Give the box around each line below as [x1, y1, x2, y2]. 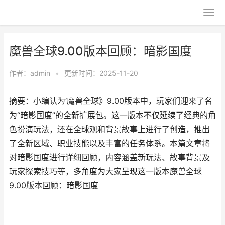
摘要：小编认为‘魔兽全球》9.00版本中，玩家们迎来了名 [9, 96, 212, 106]
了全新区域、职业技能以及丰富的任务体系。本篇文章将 [9, 139, 210, 148]
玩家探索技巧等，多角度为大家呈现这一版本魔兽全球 [9, 167, 202, 176]
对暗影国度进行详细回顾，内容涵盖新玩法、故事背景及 [9, 153, 210, 162]
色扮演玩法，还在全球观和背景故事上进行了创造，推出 [9, 125, 210, 134]
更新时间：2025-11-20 [64, 69, 138, 77]
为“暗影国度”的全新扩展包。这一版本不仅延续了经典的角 [9, 110, 216, 120]
